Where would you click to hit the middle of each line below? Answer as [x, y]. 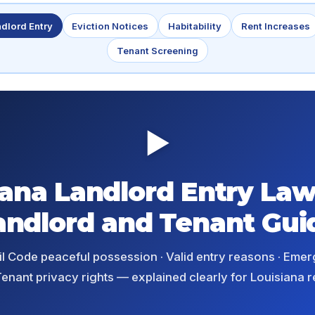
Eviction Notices [110, 26]
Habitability [195, 26]
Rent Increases [275, 26]
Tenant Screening [157, 50]
